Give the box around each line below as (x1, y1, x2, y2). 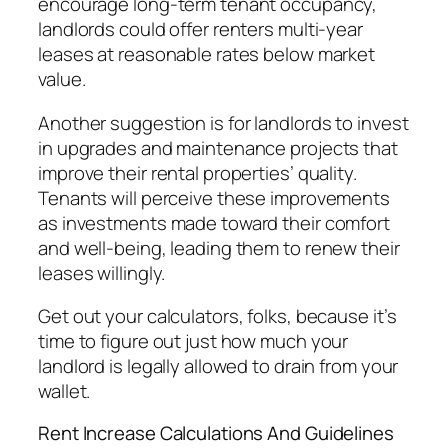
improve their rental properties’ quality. (38, 159, 357, 186)
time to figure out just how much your (38, 328, 349, 355)
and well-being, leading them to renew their (38, 234, 400, 261)
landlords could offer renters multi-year (38, 16, 363, 43)
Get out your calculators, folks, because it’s (38, 303, 397, 330)
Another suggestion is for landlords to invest (38, 109, 409, 136)
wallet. (38, 378, 91, 405)
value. (38, 66, 86, 93)
